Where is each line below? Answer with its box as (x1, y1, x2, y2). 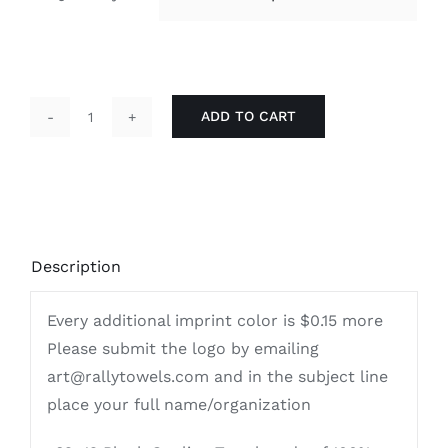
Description (31, 256, 121, 276)
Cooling (89, 259, 149, 279)
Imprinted (89, 203, 167, 223)
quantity (89, 315, 155, 335)
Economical (89, 119, 181, 139)
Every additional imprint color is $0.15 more (46, 311, 383, 331)
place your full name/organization (46, 395, 311, 415)
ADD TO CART (201, 108, 296, 125)
